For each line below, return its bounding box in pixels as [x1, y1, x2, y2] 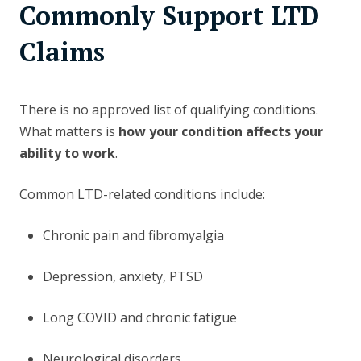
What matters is [19, 122, 118, 141]
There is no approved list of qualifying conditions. [19, 101, 318, 119]
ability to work [19, 144, 115, 163]
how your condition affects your [118, 122, 323, 141]
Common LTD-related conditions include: [19, 185, 265, 204]
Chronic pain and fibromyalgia [42, 226, 224, 245]
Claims [19, 35, 105, 69]
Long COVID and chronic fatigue [42, 309, 237, 327]
